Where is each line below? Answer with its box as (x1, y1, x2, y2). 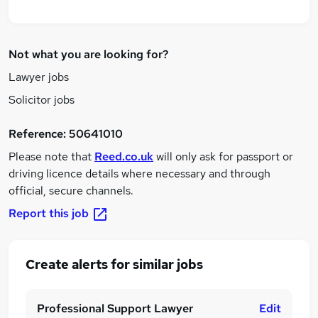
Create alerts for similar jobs (26, 256, 203, 273)
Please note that (9, 149, 94, 164)
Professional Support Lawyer (37, 300, 193, 316)
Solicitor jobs (9, 92, 75, 107)
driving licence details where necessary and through (9, 166, 270, 181)
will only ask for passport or (153, 149, 293, 164)
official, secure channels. (9, 183, 133, 198)
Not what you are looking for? (9, 47, 168, 62)
